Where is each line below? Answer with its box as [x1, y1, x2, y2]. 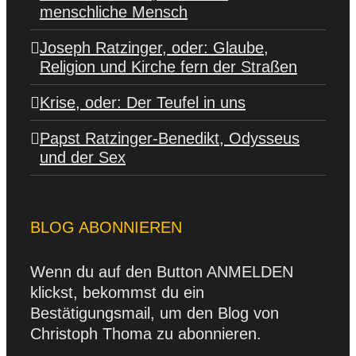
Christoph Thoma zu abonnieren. [30, 325, 261, 342]
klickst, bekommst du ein [30, 284, 204, 301]
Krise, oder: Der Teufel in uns [40, 94, 246, 111]
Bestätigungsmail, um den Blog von [30, 304, 279, 322]
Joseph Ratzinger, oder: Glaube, [40, 39, 269, 56]
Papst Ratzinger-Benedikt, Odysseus [40, 130, 300, 147]
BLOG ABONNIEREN [30, 219, 182, 236]
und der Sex [40, 149, 126, 166]
